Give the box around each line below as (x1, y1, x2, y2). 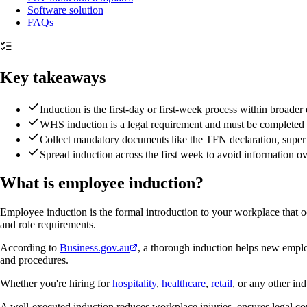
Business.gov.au (60, 242, 130, 254)
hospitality (112, 278, 156, 290)
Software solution (27, 3, 103, 16)
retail (211, 278, 232, 290)
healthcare (162, 278, 206, 290)
